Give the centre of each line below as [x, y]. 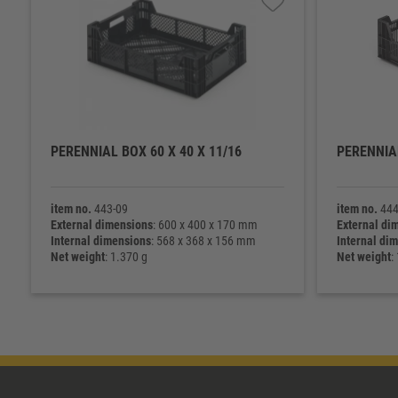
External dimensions [101, 225]
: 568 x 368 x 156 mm [203, 241]
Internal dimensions [100, 241]
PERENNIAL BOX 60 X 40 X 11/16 [146, 151]
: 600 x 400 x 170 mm [205, 225]
